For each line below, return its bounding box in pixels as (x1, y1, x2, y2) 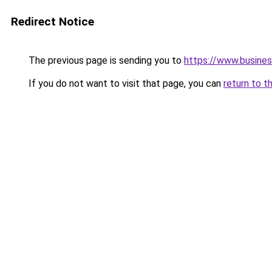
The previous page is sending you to (26, 55, 184, 66)
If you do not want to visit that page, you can (26, 78, 223, 89)
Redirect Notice (11, 15, 94, 29)
